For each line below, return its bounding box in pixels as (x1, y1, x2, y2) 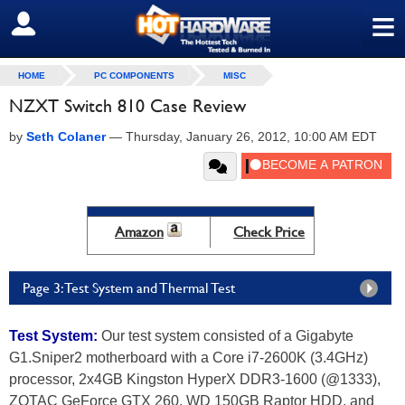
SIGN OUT (14, 15, 92, 33)
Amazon (115, 223, 164, 240)
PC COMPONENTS (94, 71, 174, 80)
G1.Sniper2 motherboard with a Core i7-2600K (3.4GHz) (9, 350, 368, 365)
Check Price (233, 223, 306, 240)
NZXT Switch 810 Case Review (9, 95, 246, 117)
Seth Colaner (26, 129, 106, 144)
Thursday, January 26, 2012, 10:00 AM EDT (126, 129, 377, 144)
